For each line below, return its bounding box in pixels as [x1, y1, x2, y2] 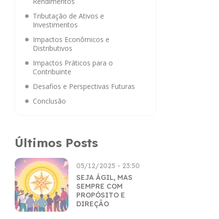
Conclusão [33, 96, 66, 106]
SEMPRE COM [76, 182, 123, 191]
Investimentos [33, 20, 78, 29]
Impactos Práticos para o [33, 58, 113, 67]
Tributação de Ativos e [33, 11, 104, 21]
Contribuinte [33, 67, 71, 76]
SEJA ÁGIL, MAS [76, 173, 132, 182]
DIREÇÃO [76, 199, 109, 208]
